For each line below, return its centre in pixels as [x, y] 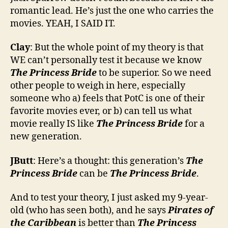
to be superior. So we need [154, 73]
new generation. [46, 137]
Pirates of [191, 211]
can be [94, 174]
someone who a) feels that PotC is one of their [107, 99]
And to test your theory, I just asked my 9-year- [109, 198]
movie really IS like [53, 124]
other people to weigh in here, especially [98, 86]
